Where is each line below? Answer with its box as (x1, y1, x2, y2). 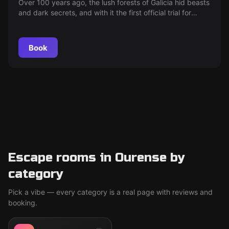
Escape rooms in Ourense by (8, 150, 185, 165)
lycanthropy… (18, 18, 64, 27)
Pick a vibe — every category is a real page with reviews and (8, 188, 213, 196)
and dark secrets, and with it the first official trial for (18, 8, 191, 17)
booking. (8, 198, 37, 207)
